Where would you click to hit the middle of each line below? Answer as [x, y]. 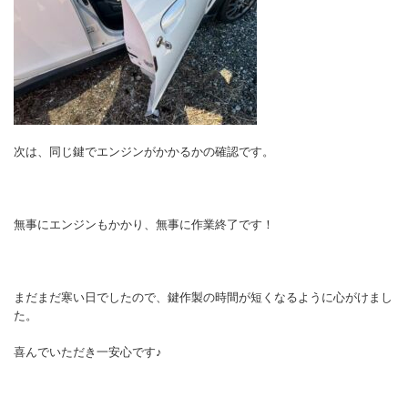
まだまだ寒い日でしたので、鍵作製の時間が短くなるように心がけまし [203, 297]
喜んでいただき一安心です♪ [88, 352]
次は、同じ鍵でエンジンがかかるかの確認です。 [144, 151]
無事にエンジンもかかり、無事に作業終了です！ [144, 224]
